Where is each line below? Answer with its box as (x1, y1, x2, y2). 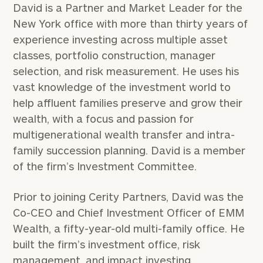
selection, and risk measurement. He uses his (13, 65, 240, 77)
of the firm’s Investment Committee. (13, 160, 197, 173)
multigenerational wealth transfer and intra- (13, 128, 235, 141)
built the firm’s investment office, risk (13, 238, 201, 251)
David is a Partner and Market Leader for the (13, 1, 243, 14)
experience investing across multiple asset (13, 33, 228, 46)
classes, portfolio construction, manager (13, 49, 216, 62)
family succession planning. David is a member (13, 144, 246, 157)
